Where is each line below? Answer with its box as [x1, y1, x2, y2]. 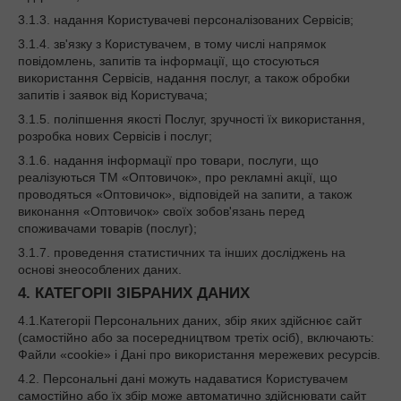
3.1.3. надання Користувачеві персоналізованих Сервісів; [18, 13, 354, 27]
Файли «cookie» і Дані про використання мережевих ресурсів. [18, 346, 380, 362]
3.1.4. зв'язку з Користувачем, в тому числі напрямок [18, 37, 326, 51]
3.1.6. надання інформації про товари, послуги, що [18, 153, 319, 167]
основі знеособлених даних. [18, 262, 182, 277]
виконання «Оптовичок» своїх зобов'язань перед [18, 204, 304, 218]
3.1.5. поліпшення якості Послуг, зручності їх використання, [18, 112, 365, 126]
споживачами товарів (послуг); [18, 221, 197, 235]
